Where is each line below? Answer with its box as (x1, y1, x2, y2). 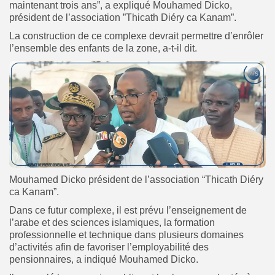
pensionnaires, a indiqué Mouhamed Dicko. (9, 254, 198, 265)
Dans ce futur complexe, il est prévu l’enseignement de (9, 204, 247, 215)
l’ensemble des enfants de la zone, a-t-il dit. (9, 42, 197, 53)
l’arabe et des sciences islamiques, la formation (9, 217, 215, 228)
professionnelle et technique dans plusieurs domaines (9, 229, 244, 240)
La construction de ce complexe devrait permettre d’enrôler (9, 30, 263, 41)
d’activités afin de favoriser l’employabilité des (9, 241, 209, 252)
